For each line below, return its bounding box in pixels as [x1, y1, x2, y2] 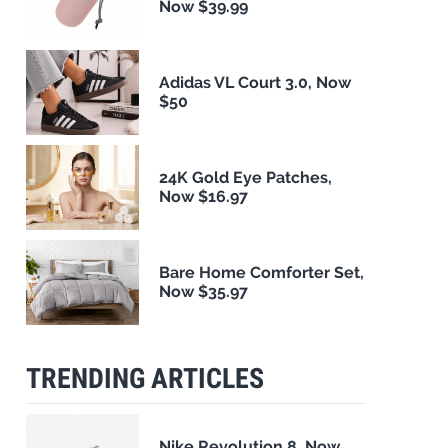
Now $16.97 [159, 187, 249, 207]
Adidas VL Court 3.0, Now [159, 73, 352, 93]
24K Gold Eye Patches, [159, 168, 333, 188]
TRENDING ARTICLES [26, 361, 264, 395]
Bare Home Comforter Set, [159, 263, 365, 283]
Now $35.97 [159, 282, 249, 302]
